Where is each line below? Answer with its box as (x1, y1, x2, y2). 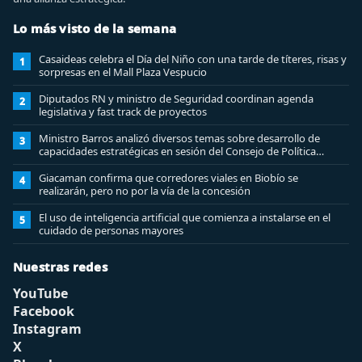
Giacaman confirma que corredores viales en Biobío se (39, 170, 298, 185)
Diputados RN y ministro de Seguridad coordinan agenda (39, 91, 314, 106)
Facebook (13, 302, 74, 320)
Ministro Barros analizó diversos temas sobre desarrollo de (39, 131, 320, 145)
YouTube (13, 284, 68, 302)
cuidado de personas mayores (39, 223, 183, 238)
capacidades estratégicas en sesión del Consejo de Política (39, 144, 316, 158)
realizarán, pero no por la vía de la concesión (39, 183, 250, 198)
